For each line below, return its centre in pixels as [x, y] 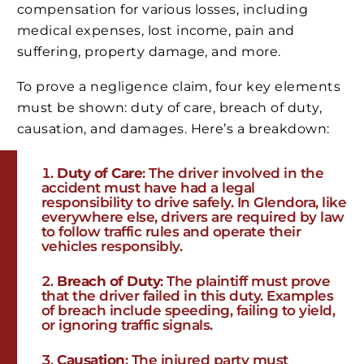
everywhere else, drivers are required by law [193, 217]
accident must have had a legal [148, 188]
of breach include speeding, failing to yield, [188, 311]
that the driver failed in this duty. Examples [188, 296]
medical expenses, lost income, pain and [156, 30]
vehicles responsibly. [112, 247]
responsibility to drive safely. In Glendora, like [194, 203]
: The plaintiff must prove [245, 282]
